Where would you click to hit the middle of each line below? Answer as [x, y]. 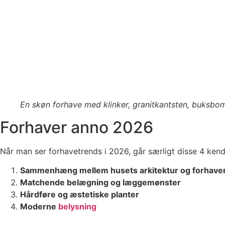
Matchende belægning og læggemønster [100, 182]
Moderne [39, 206]
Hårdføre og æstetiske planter [80, 194]
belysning [77, 206]
